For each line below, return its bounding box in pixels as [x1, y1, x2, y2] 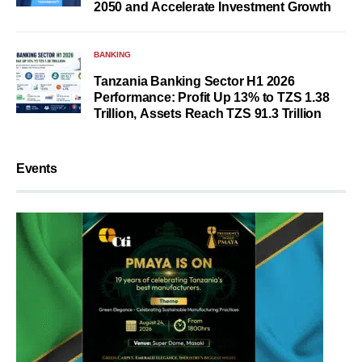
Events [16, 162, 57, 176]
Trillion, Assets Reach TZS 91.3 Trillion [94, 107, 322, 121]
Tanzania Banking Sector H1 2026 [94, 74, 295, 89]
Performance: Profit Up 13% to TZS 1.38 [94, 90, 330, 105]
